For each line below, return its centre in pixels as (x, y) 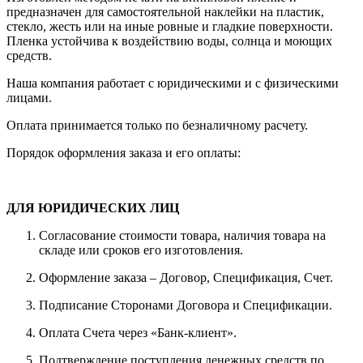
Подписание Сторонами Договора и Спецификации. (186, 305)
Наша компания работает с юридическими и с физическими (173, 83)
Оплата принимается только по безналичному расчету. (157, 126)
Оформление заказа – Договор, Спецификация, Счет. (186, 278)
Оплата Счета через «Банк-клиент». (138, 333)
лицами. (29, 98)
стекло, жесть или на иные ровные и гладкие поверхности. (170, 27)
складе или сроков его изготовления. (141, 250)
